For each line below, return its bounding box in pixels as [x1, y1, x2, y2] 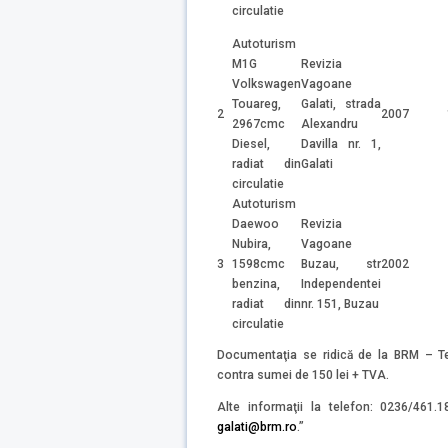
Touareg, [232, 96, 281, 111]
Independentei [301, 276, 381, 291]
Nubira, [232, 236, 271, 251]
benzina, [232, 276, 280, 291]
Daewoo [232, 216, 279, 231]
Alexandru [301, 116, 358, 131]
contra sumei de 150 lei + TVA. [217, 368, 389, 383]
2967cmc [232, 116, 285, 131]
